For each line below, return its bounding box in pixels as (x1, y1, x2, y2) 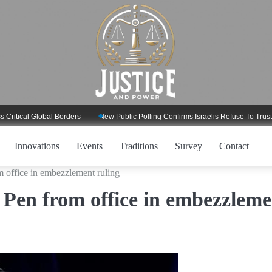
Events (76, 140, 103, 151)
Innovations (15, 140, 59, 151)
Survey (175, 140, 202, 151)
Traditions (120, 140, 158, 151)
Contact (219, 140, 249, 151)
